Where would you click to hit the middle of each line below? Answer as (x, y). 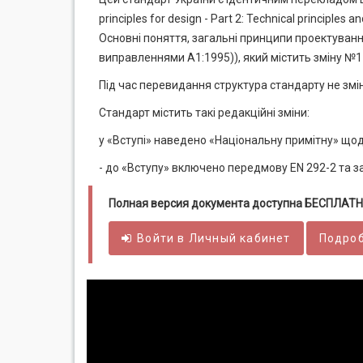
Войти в (163, 238)
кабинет (264, 238)
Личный (213, 238)
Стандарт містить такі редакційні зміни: (204, 113)
